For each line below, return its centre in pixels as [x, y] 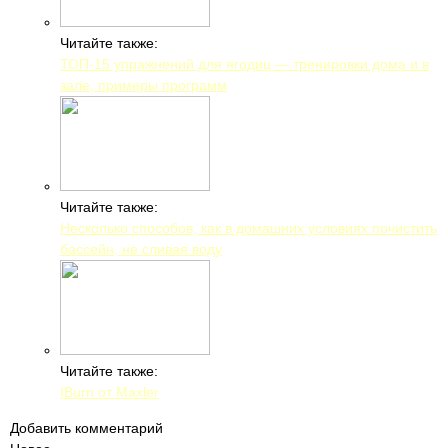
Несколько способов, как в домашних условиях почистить [248, 228]
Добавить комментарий [86, 428]
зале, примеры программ [143, 85]
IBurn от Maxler [109, 392]
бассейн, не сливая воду [141, 249]
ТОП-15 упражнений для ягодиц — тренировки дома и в [244, 64]
